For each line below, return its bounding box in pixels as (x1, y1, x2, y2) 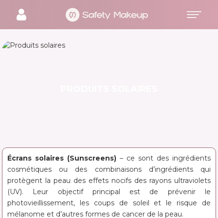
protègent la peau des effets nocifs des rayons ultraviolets (7, 176, 211, 185)
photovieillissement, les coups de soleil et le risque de (7, 198, 211, 207)
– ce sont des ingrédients (116, 153, 211, 163)
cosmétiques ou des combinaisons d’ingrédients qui (7, 164, 211, 174)
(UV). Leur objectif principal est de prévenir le (7, 187, 211, 196)
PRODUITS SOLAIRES (60, 83, 158, 94)
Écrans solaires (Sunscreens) (7, 153, 116, 163)
